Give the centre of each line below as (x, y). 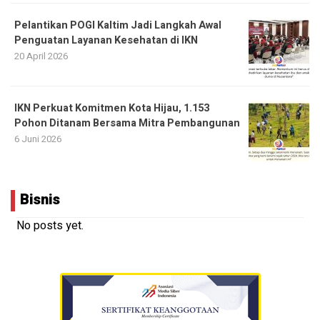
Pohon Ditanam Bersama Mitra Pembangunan (127, 124)
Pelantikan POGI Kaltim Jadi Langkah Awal (118, 26)
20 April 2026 (41, 56)
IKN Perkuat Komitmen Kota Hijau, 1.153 (112, 109)
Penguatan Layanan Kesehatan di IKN (106, 41)
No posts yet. (50, 226)
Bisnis (40, 200)
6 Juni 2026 (38, 139)
